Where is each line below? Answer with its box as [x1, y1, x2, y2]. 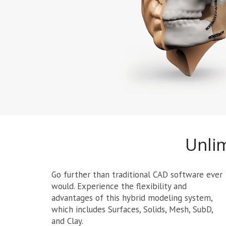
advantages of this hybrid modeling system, [51, 192, 212, 203]
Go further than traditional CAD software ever [51, 168, 222, 180]
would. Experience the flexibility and [51, 180, 187, 192]
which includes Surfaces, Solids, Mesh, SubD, [51, 203, 213, 215]
